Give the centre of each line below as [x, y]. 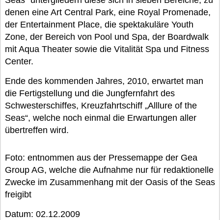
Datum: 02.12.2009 [42, 214]
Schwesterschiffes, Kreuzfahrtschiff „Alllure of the [101, 106]
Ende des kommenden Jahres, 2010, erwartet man [104, 81]
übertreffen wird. [37, 130]
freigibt [18, 194]
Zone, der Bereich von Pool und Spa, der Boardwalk [107, 37]
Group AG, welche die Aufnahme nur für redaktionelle [109, 170]
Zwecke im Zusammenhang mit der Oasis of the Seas [110, 182]
